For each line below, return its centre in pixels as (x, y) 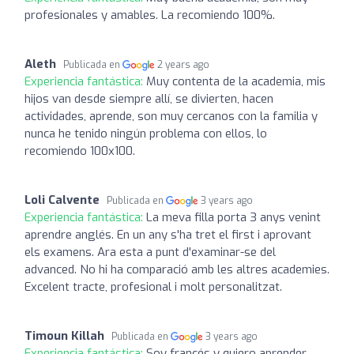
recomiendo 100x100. (80, 151)
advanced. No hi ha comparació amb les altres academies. (177, 269)
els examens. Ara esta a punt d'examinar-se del (150, 252)
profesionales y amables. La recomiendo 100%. (150, 15)
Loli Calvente (62, 200)
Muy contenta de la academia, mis (236, 81)
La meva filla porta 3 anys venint (233, 217)
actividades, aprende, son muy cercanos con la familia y (171, 116)
